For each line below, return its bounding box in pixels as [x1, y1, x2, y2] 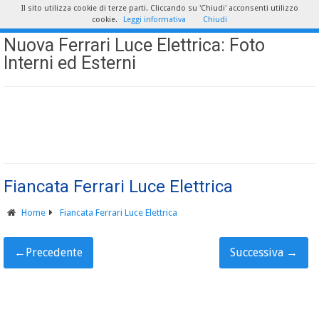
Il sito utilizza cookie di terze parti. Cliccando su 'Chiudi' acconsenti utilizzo [21, 4, 298, 13]
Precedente [26, 246, 83, 259]
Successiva [230, 246, 286, 259]
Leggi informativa [123, 15, 186, 24]
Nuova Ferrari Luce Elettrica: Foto [4, 35, 265, 56]
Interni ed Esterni [4, 53, 136, 73]
